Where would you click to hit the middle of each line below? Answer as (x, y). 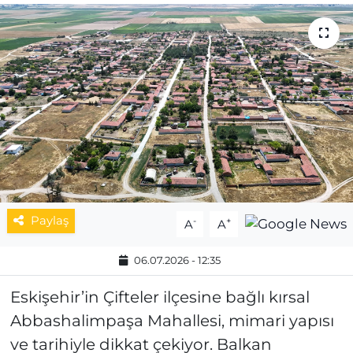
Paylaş (49, 221)
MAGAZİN (78, 28)
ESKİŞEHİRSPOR (102, 69)
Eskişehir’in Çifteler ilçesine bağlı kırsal (160, 297)
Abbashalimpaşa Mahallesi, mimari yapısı (172, 321)
